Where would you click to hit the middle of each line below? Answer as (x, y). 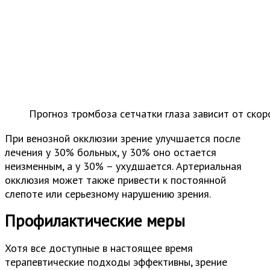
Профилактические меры (95, 221)
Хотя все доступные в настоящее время (99, 248)
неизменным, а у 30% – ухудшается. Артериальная (123, 166)
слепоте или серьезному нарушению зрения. (108, 193)
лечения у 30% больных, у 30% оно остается (111, 152)
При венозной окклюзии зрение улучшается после (123, 138)
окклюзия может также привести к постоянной (115, 180)
